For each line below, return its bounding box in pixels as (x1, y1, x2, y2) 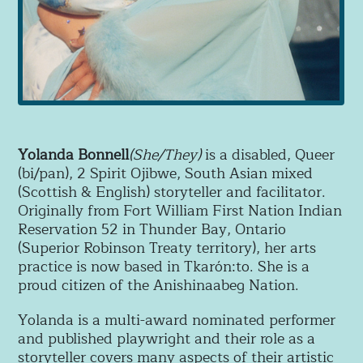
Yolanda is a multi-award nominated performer (18, 307, 336, 332)
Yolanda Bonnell (18, 142, 130, 167)
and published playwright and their (18, 326, 257, 351)
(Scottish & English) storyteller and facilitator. (18, 179, 327, 204)
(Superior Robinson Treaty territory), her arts (18, 235, 317, 260)
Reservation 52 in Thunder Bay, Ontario (18, 216, 287, 241)
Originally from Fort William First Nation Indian (18, 198, 343, 223)
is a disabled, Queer (201, 142, 335, 167)
